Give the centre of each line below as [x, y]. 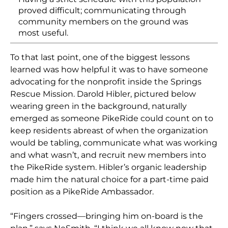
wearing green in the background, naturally [99, 106]
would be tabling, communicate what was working [114, 143]
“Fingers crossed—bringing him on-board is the [107, 216]
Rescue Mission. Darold [58, 94]
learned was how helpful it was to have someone [109, 70]
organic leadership [169, 167]
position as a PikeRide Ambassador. [82, 192]
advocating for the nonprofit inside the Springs [106, 82]
